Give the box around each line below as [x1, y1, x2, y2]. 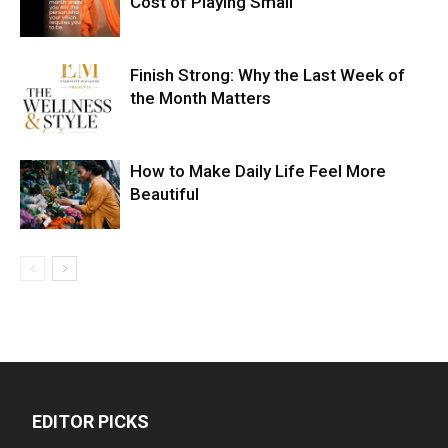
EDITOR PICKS [32, 411, 149, 433]
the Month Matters [130, 88, 271, 109]
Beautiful [130, 184, 199, 205]
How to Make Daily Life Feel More [130, 161, 386, 182]
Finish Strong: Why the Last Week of [130, 65, 405, 86]
